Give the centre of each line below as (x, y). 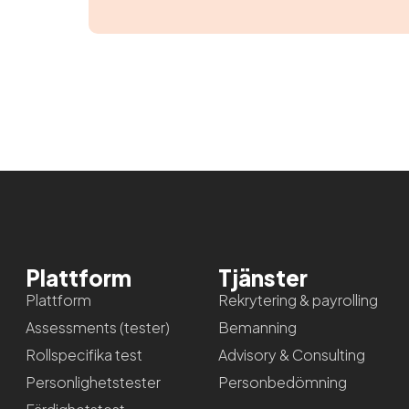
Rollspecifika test (84, 354)
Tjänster (263, 277)
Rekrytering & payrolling (299, 299)
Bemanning (258, 327)
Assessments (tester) (97, 327)
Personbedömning (283, 382)
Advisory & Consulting (292, 354)
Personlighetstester (93, 382)
